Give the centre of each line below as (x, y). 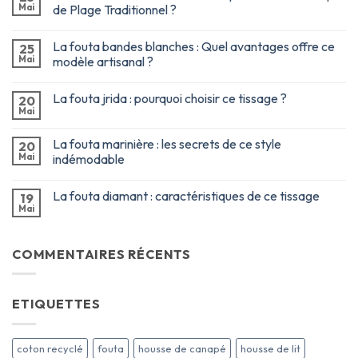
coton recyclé (50, 348)
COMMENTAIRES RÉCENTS (101, 254)
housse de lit (270, 348)
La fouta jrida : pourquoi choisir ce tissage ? (170, 98)
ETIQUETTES (56, 304)
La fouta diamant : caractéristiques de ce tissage (186, 195)
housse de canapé (182, 348)
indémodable (89, 159)
